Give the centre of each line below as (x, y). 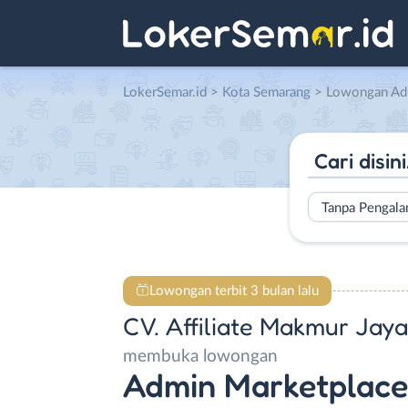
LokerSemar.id (165, 92)
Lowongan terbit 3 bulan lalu (234, 291)
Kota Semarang (266, 92)
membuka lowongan (200, 357)
